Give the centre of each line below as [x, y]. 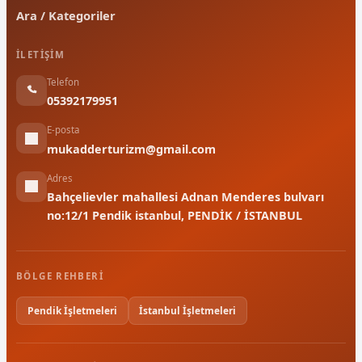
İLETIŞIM [41, 54]
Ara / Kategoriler [66, 15]
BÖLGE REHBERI [60, 276]
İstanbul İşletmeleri [188, 310]
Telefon [63, 82]
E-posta [63, 130]
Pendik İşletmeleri [72, 310]
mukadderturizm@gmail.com [131, 149]
